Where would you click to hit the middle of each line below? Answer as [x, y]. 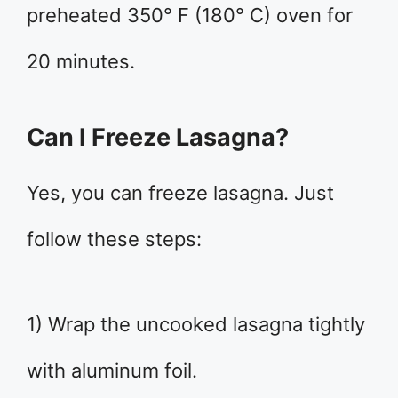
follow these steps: [114, 239]
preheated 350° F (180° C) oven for [190, 15]
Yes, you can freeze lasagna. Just [180, 192]
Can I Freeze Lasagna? [158, 137]
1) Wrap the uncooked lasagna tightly [196, 324]
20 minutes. [81, 61]
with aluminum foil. [112, 370]
